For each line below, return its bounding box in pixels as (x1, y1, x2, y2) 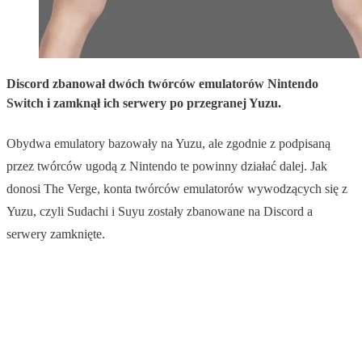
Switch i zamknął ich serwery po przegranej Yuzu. (6, 96, 281, 111)
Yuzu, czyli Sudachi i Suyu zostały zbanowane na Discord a (6, 204, 313, 219)
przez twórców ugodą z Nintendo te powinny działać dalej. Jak (6, 159, 327, 174)
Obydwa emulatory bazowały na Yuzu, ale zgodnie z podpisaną (6, 137, 330, 151)
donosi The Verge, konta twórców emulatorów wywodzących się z (6, 182, 347, 196)
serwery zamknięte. (6, 227, 105, 242)
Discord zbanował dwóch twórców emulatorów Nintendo (6, 77, 318, 91)
